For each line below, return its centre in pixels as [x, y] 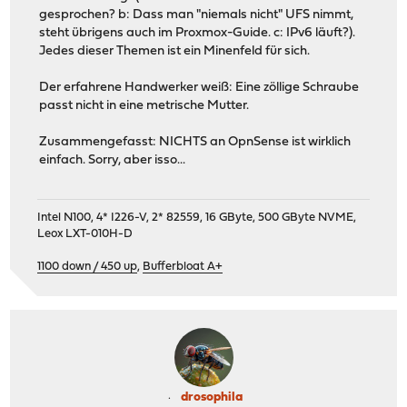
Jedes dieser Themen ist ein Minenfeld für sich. [175, 52]
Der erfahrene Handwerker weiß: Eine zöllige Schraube [199, 88]
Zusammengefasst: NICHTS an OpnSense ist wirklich [195, 143]
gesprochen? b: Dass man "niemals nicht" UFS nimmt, [197, 15]
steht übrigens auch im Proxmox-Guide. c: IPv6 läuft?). [198, 34]
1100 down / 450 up [88, 266]
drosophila [212, 397]
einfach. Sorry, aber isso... [113, 161]
